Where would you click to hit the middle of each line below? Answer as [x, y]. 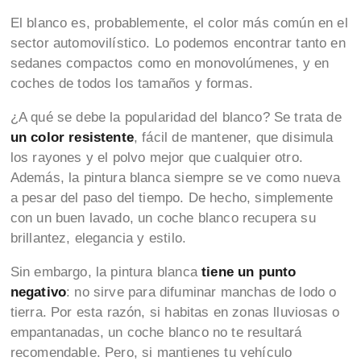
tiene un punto [247, 272]
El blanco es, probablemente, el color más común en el [179, 23]
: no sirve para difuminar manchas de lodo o [201, 293]
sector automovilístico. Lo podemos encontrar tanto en [178, 44]
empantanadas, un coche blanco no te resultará [156, 333]
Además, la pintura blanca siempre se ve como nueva [175, 178]
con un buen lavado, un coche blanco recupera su [163, 218]
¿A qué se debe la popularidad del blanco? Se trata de [176, 118]
